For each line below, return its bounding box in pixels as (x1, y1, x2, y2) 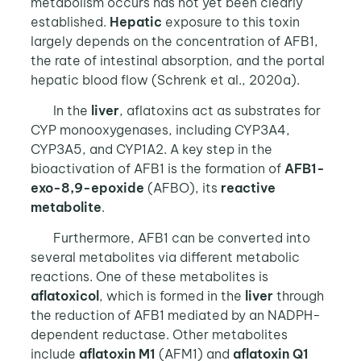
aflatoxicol (30, 288, 99, 305)
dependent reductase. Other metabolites (30, 326, 288, 343)
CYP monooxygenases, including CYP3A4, (30, 122, 290, 139)
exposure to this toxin (161, 13, 300, 30)
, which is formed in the (98, 288, 245, 305)
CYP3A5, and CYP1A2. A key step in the (30, 141, 272, 158)
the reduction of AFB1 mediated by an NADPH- (30, 307, 321, 324)
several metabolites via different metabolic (30, 249, 300, 266)
